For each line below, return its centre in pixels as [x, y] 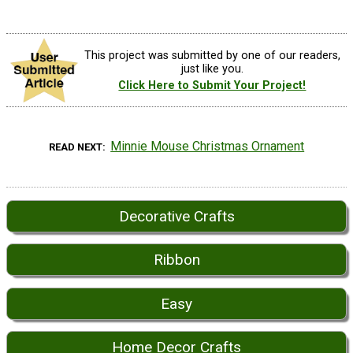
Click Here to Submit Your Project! [212, 85]
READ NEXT [75, 147]
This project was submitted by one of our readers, [212, 55]
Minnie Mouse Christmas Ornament [208, 146]
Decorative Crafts [176, 216]
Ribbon [176, 260]
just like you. [212, 69]
